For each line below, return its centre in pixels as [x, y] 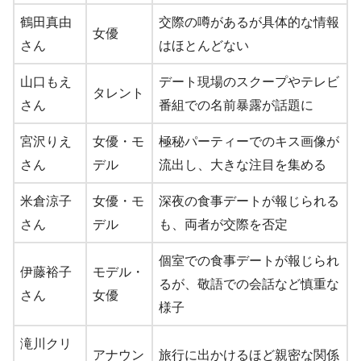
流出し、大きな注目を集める [243, 164]
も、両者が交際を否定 [223, 224]
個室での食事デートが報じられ [249, 260]
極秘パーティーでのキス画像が [249, 141]
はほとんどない [204, 45]
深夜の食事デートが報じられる [249, 201]
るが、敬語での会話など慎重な [249, 284]
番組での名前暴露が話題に [236, 105]
